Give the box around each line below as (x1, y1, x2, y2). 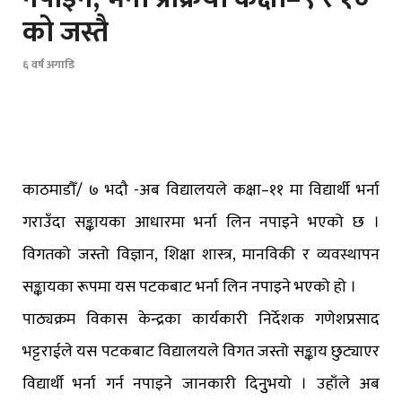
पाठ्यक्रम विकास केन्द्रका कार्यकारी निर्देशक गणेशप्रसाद (22, 306, 380, 334)
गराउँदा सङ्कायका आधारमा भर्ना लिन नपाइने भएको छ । (22, 209, 380, 237)
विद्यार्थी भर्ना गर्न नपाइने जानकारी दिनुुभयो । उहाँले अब (22, 371, 380, 398)
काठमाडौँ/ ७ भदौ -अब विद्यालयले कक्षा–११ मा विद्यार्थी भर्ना (22, 177, 380, 205)
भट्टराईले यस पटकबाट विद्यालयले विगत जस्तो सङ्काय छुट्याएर (22, 338, 380, 366)
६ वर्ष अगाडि (22, 55, 74, 75)
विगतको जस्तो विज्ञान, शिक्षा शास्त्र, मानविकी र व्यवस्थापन (22, 241, 380, 269)
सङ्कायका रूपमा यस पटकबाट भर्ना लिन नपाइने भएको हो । (22, 274, 356, 301)
